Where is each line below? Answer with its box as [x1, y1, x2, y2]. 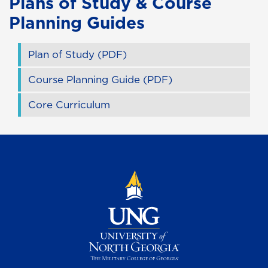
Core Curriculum [28, 97, 110, 112]
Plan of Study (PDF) [28, 47, 127, 62]
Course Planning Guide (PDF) [28, 72, 172, 87]
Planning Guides [9, 10, 145, 34]
